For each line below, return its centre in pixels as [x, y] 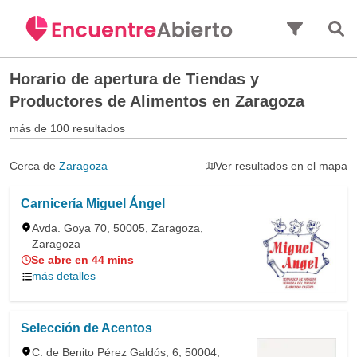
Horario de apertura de [98, 79]
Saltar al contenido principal [178, 9]
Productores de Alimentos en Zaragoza [157, 101]
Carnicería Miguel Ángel [93, 204]
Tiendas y [222, 79]
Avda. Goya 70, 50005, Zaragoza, [118, 228]
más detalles [64, 276]
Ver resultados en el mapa [281, 166]
